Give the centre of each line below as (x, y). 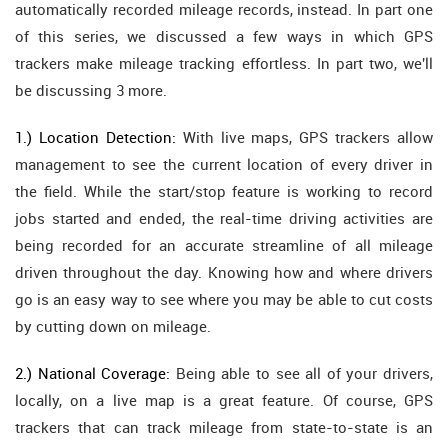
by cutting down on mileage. (113, 326)
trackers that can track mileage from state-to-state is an (224, 427)
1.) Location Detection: (95, 137)
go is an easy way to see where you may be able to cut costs (224, 299)
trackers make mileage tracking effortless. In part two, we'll (224, 63)
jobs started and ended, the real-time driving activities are (224, 218)
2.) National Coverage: (93, 373)
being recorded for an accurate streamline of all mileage (224, 245)
